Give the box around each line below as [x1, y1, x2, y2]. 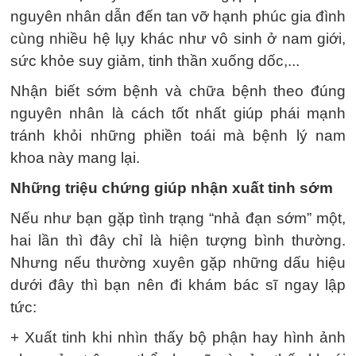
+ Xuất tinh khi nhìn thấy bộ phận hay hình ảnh [10, 328, 346, 346]
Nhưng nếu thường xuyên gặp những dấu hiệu [10, 253, 346, 271]
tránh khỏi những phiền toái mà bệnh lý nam [10, 126, 346, 144]
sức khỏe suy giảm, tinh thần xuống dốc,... [10, 52, 300, 69]
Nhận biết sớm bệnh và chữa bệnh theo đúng [10, 82, 346, 99]
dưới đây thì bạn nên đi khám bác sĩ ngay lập [10, 276, 346, 293]
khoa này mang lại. [10, 149, 140, 166]
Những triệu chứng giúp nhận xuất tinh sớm [10, 179, 333, 196]
